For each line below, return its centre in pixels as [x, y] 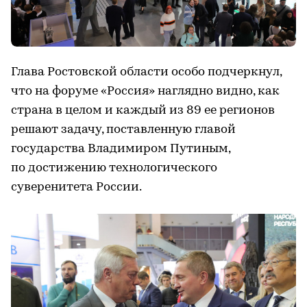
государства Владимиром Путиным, [121, 149]
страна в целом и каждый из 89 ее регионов [143, 110]
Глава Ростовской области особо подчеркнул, [146, 72]
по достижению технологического [114, 168]
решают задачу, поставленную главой [123, 130]
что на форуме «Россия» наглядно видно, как [145, 91]
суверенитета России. [76, 187]
